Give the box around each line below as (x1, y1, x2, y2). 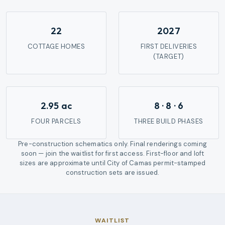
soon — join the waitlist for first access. (21, 149, 145, 158)
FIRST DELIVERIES (140, 42, 197, 51)
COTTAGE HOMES (27, 42, 85, 51)
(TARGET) (153, 52, 184, 61)
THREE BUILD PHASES (134, 117, 203, 126)
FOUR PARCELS (31, 117, 81, 126)
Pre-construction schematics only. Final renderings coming (18, 140, 207, 149)
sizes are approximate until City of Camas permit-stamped (19, 159, 206, 168)
